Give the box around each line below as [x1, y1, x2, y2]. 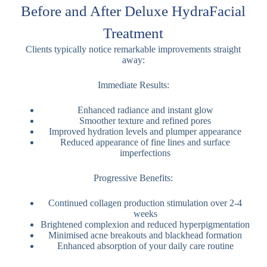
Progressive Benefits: [94, 172, 173, 183]
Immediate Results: [97, 79, 169, 90]
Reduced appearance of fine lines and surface [60, 136, 231, 147]
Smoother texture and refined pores [79, 115, 212, 126]
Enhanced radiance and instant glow [77, 104, 213, 115]
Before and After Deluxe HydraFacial [21, 2, 246, 19]
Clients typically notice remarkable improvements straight [26, 44, 241, 54]
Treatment [103, 24, 164, 41]
